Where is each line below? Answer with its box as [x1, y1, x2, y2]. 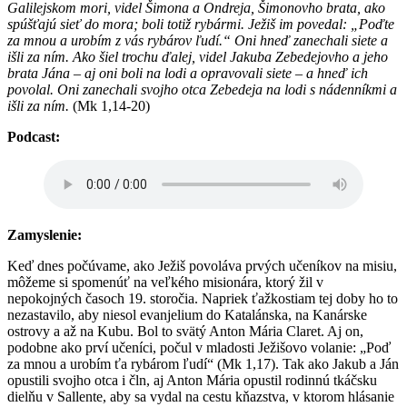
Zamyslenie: [7, 226, 82, 243]
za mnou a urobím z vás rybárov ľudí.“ [7, 32, 231, 48]
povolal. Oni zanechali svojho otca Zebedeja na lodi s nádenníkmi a [7, 81, 397, 97]
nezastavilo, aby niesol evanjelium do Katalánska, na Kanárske [7, 306, 367, 323]
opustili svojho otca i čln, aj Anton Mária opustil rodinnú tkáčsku [7, 372, 377, 388]
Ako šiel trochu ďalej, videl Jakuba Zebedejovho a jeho [73, 48, 388, 65]
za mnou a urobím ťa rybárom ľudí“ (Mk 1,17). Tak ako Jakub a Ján [7, 355, 399, 372]
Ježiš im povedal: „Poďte [248, 15, 394, 32]
